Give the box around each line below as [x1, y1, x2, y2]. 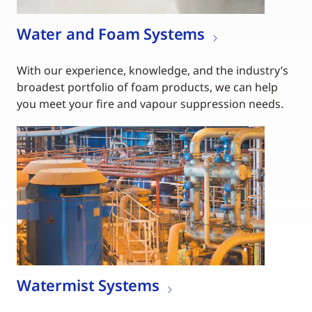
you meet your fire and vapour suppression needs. [17, 96, 283, 112]
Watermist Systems [17, 274, 159, 296]
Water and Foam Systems [17, 23, 205, 45]
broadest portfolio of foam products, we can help [17, 79, 278, 95]
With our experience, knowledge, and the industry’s [17, 63, 288, 79]
